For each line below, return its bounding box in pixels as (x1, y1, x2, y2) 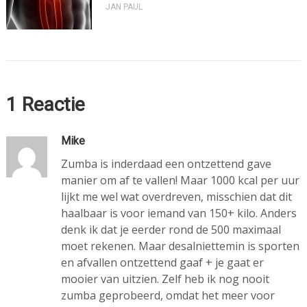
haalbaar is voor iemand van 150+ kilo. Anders (60, 206, 297, 221)
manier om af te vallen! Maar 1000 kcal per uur (60, 173, 299, 188)
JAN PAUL (105, 2, 143, 12)
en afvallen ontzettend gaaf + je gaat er (60, 255, 264, 271)
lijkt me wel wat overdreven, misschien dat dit (60, 189, 292, 205)
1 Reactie (5, 93, 85, 116)
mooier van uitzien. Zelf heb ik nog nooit (60, 271, 269, 287)
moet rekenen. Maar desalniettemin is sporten (60, 238, 299, 254)
